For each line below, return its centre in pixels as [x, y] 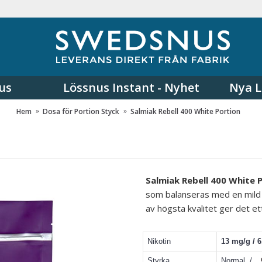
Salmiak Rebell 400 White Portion [185, 111]
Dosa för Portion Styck [81, 111]
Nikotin [159, 241]
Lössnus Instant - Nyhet [131, 87]
